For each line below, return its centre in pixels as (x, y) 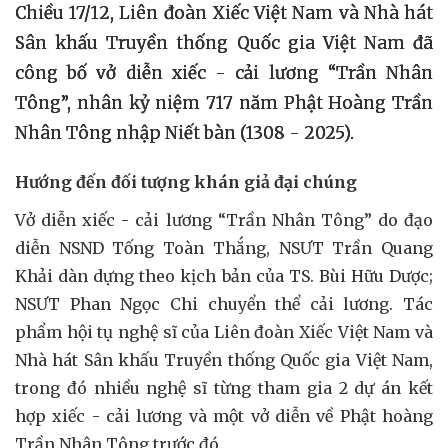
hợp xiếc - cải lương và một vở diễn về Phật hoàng (224, 415)
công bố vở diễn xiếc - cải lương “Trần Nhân (224, 72)
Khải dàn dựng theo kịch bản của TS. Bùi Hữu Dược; (224, 275)
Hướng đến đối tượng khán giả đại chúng (186, 181)
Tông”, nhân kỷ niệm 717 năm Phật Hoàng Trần (224, 102)
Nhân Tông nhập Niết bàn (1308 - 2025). (184, 132)
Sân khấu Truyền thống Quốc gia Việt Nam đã (224, 42)
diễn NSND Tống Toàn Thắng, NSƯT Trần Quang (224, 247)
